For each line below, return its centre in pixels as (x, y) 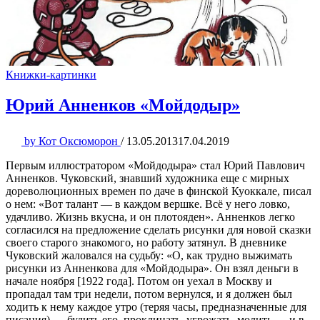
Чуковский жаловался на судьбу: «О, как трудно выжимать (149, 256)
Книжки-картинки (51, 75)
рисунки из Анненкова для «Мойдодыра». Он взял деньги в (152, 269)
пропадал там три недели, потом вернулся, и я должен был (149, 294)
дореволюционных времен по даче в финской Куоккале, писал (159, 191)
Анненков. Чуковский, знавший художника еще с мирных (147, 179)
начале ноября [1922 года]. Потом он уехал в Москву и (139, 281)
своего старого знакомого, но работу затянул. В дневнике (146, 243)
